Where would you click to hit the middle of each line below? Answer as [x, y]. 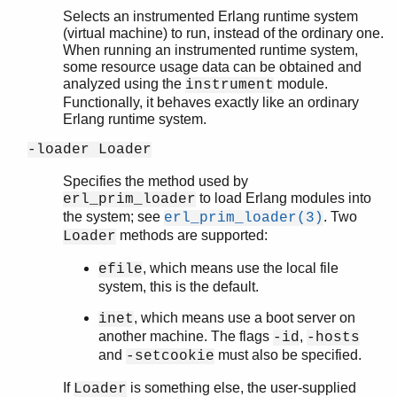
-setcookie [170, 356]
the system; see [113, 216]
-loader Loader [90, 149]
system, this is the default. [179, 286]
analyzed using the [124, 83]
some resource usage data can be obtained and [212, 66]
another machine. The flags [186, 336]
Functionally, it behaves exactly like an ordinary [211, 102]
